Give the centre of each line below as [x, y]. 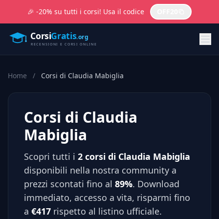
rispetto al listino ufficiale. [106, 211]
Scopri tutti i [51, 156]
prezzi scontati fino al [69, 184]
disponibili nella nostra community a [100, 170]
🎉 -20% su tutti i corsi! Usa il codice [86, 11]
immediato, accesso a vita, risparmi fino [107, 197]
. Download [156, 184]
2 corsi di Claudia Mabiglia [134, 156]
